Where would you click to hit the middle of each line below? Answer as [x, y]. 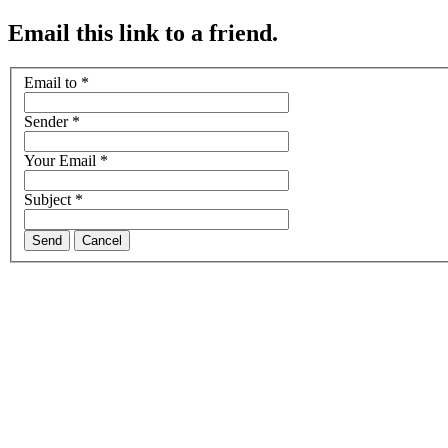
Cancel [102, 241]
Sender [46, 122]
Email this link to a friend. [143, 32]
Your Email [60, 161]
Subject [47, 200]
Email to [50, 83]
